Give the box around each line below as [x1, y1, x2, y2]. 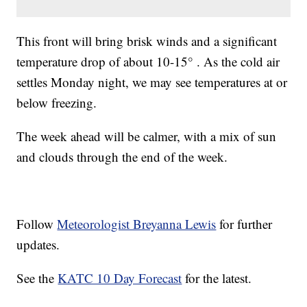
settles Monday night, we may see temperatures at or [16, 73, 288, 90]
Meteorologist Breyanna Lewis [57, 214, 217, 232]
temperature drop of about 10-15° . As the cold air [16, 52, 280, 70]
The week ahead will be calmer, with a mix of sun [16, 127, 277, 145]
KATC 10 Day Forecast [58, 269, 182, 286]
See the [16, 269, 58, 286]
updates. [16, 235, 60, 253]
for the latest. [182, 269, 252, 286]
